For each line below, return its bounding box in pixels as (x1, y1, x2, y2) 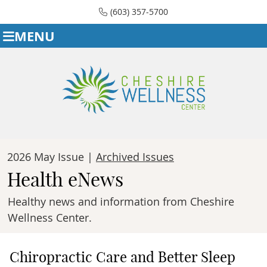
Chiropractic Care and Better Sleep (9, 247, 235, 266)
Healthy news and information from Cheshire (8, 194, 234, 209)
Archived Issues (96, 149, 174, 164)
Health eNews (7, 167, 123, 191)
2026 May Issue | (7, 149, 96, 164)
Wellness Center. (8, 210, 92, 225)
